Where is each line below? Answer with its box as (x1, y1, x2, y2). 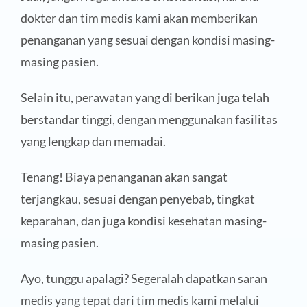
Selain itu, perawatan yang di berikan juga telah (20, 89, 269, 105)
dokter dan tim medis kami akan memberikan (20, 10, 258, 25)
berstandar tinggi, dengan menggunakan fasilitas (20, 111, 278, 127)
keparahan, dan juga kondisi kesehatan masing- (20, 212, 267, 228)
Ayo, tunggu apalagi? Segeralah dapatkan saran (20, 270, 267, 286)
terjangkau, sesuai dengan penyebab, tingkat (20, 191, 255, 206)
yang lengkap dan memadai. (20, 133, 166, 149)
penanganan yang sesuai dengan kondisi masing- (20, 32, 275, 47)
